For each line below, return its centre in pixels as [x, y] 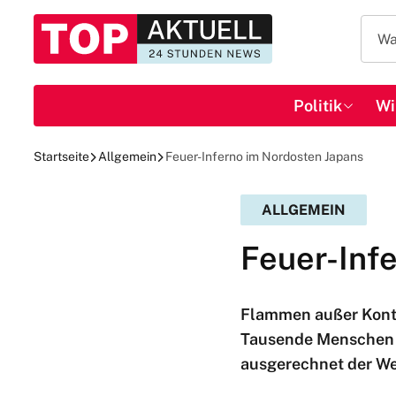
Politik [317, 106]
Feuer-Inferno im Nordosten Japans [264, 156]
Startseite [61, 156]
